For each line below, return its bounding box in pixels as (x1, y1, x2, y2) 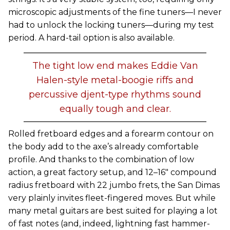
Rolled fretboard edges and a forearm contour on (8, 129, 214, 139)
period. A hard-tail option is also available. (8, 33, 175, 43)
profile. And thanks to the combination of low (8, 155, 194, 164)
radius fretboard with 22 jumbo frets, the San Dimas (8, 180, 220, 190)
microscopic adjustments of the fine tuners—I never (8, 7, 222, 17)
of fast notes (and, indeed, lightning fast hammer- (8, 219, 210, 228)
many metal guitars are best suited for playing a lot (8, 206, 218, 216)
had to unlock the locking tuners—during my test (8, 20, 214, 30)
